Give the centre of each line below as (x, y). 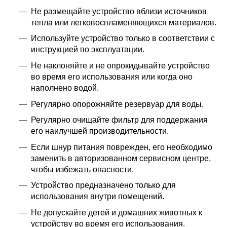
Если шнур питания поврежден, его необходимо (121, 147)
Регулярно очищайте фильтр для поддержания (119, 120)
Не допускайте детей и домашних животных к (116, 212)
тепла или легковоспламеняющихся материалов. (123, 22)
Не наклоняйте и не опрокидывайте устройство (120, 65)
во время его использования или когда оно (111, 77)
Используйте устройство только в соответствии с (123, 39)
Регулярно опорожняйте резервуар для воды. (117, 104)
